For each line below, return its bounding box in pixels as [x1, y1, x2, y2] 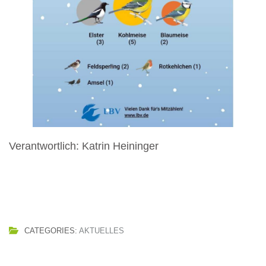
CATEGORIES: [24, 226, 79, 236]
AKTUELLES [78, 226, 124, 236]
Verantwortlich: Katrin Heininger [9, 140, 159, 153]
